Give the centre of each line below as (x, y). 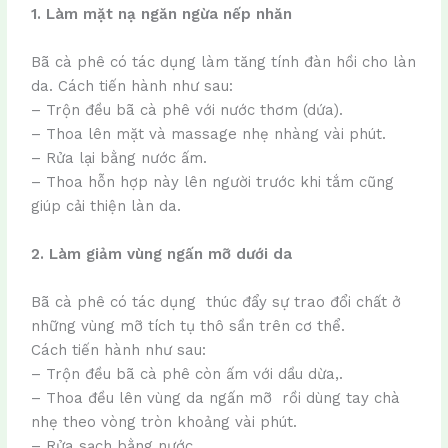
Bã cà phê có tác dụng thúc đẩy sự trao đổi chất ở (216, 301)
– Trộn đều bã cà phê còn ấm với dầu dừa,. (187, 373)
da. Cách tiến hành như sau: (132, 85)
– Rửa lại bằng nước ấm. (119, 157)
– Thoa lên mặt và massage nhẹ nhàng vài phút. (209, 133)
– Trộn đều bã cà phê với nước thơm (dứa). (187, 109)
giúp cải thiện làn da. (106, 205)
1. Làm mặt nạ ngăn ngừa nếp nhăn (162, 13)
